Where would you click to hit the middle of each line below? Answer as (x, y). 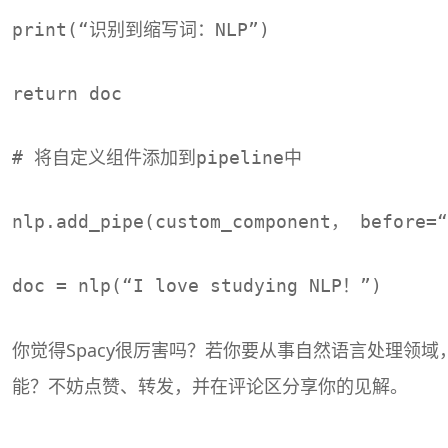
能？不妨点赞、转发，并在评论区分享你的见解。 (210, 385)
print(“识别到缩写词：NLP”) (141, 29)
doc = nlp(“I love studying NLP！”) (197, 285)
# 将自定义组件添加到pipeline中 (157, 157)
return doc (67, 93)
